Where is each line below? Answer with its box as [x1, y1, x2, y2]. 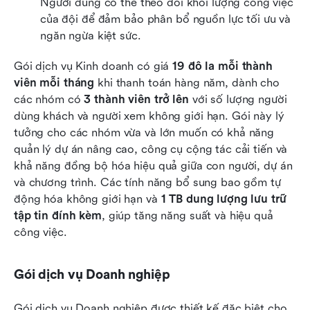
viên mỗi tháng [14, 76, 95, 90]
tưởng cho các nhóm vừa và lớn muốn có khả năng [14, 126, 275, 140]
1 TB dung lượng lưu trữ [161, 192, 286, 206]
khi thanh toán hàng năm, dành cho [94, 76, 280, 90]
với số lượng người [188, 93, 287, 107]
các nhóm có [14, 93, 84, 107]
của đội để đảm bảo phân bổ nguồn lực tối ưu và [40, 12, 291, 26]
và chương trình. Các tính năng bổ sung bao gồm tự [14, 176, 281, 190]
